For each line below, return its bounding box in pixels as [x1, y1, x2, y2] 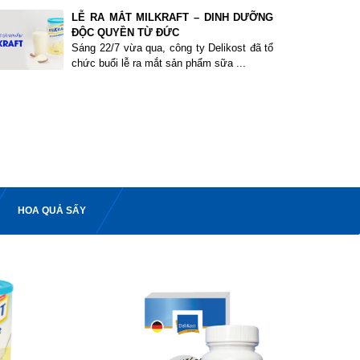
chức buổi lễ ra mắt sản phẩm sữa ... [72, 57, 247, 69]
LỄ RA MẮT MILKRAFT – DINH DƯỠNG [72, 11, 274, 23]
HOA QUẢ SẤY [18, 205, 87, 216]
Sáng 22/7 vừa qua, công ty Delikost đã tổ [72, 42, 274, 54]
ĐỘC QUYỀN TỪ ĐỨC [72, 27, 180, 39]
